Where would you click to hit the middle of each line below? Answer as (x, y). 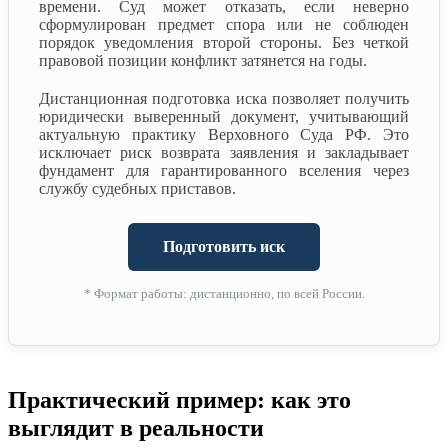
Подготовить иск (224, 246)
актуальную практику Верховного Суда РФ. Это (224, 134)
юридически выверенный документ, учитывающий (224, 116)
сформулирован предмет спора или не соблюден (224, 24)
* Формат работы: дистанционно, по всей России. (224, 293)
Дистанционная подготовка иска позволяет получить (224, 98)
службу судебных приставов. (137, 188)
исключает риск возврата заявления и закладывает (224, 152)
